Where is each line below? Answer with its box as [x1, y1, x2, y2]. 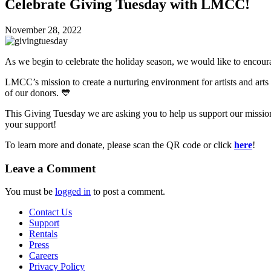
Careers [29, 250, 58, 261]
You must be [5, 186, 55, 197]
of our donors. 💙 [5, 87, 71, 98]
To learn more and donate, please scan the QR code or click [5, 139, 234, 150]
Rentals [29, 229, 57, 240]
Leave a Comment [5, 162, 96, 175]
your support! [5, 119, 56, 129]
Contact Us [29, 207, 72, 218]
